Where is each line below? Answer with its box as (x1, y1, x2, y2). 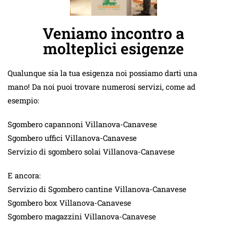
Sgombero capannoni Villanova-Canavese (8, 119, 157, 129)
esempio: (8, 95, 39, 105)
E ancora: (8, 170, 41, 180)
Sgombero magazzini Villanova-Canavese (8, 211, 156, 221)
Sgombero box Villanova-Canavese (8, 197, 131, 208)
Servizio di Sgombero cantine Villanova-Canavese (8, 183, 186, 194)
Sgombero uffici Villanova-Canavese (8, 132, 137, 143)
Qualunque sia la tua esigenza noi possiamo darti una (8, 67, 197, 78)
